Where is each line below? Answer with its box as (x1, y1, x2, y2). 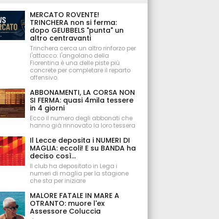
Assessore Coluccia (30, 206, 101, 216)
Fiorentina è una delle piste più (30, 59, 120, 67)
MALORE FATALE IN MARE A (30, 191, 120, 200)
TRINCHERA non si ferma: (30, 18, 117, 27)
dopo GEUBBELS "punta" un (30, 25, 124, 35)
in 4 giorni (30, 103, 65, 113)
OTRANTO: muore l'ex (30, 198, 105, 208)
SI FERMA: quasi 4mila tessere (30, 95, 134, 105)
